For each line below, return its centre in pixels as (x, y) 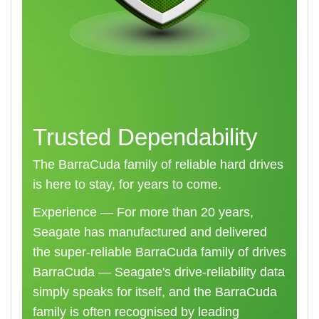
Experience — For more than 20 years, (143, 213)
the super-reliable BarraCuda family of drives (159, 252)
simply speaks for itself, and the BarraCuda (155, 292)
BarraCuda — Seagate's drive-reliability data (159, 272)
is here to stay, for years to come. (127, 184)
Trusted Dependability (145, 137)
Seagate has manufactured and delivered (150, 232)
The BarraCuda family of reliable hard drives (158, 164)
